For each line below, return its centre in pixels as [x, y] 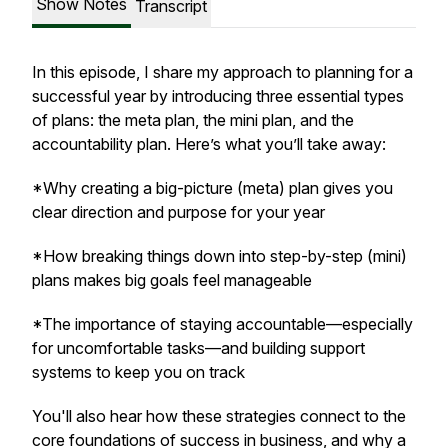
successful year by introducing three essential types [218, 96]
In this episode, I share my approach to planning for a [222, 72]
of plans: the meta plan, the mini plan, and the [193, 120]
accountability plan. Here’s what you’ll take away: [209, 144]
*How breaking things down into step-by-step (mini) [219, 256]
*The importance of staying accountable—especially [222, 324]
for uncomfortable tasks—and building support [198, 348]
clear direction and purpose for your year [178, 212]
